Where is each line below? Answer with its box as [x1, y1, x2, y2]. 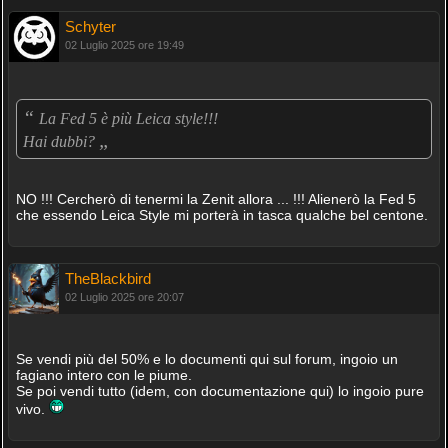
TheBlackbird [64, 270, 151, 287]
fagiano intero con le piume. [15, 367, 192, 383]
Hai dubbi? [22, 133, 99, 150]
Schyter [64, 18, 116, 35]
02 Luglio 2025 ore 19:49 [64, 39, 184, 51]
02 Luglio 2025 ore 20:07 [64, 291, 184, 303]
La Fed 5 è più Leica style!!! [38, 110, 218, 127]
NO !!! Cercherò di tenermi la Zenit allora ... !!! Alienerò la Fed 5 [15, 191, 416, 207]
